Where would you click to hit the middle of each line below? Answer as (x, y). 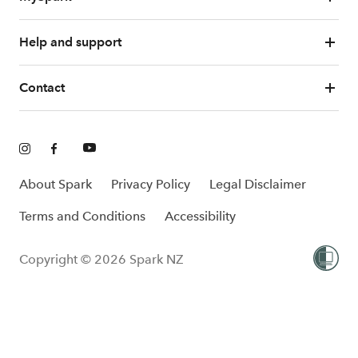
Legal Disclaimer (258, 184)
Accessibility (200, 216)
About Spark (56, 184)
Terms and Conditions (82, 216)
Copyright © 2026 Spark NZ (101, 259)
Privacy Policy (151, 184)
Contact (42, 88)
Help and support (70, 42)
